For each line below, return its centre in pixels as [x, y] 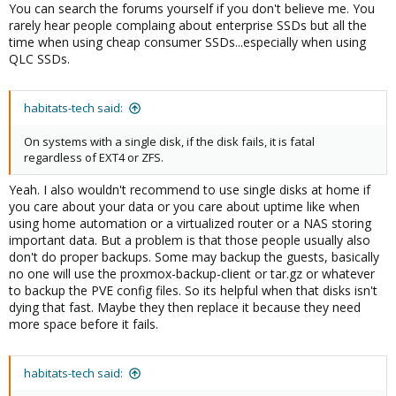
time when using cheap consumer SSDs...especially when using [187, 42]
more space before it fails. [84, 324]
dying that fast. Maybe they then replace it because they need [185, 308]
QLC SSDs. [39, 59]
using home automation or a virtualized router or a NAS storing [190, 224]
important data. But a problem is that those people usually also [190, 240]
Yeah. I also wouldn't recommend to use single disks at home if [190, 190]
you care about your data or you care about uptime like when [184, 207]
